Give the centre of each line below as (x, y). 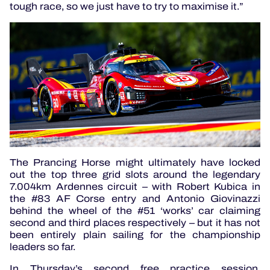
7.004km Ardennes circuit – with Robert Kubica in (135, 187)
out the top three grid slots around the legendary (135, 175)
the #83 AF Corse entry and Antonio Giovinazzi (135, 199)
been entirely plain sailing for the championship (135, 235)
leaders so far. (42, 247)
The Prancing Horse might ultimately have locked (135, 163)
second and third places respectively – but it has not (135, 223)
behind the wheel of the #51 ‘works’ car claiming (135, 211)
